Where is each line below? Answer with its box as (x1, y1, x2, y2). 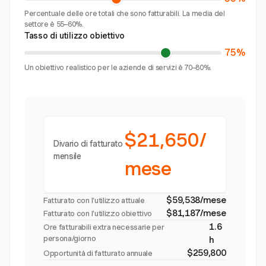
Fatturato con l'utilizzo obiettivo (43, 209, 153, 218)
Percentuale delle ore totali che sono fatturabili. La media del (24, 9, 225, 18)
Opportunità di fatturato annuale (43, 249, 153, 258)
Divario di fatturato (53, 139, 123, 148)
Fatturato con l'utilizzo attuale (43, 196, 145, 205)
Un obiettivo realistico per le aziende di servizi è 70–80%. (24, 63, 212, 72)
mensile (53, 151, 81, 161)
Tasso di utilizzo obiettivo (24, 31, 125, 40)
